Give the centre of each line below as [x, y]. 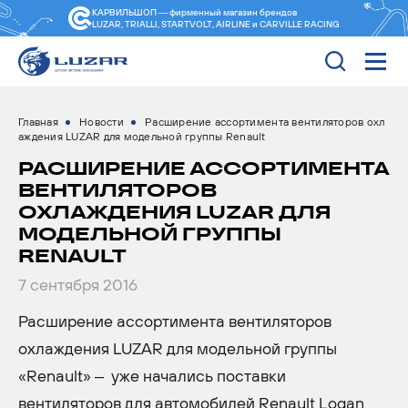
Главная [38, 122]
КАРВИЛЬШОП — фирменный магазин [176, 12]
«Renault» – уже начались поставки [152, 376]
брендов [278, 12]
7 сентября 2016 [78, 285]
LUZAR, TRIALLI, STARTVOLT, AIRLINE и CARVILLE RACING [216, 24]
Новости [102, 122]
